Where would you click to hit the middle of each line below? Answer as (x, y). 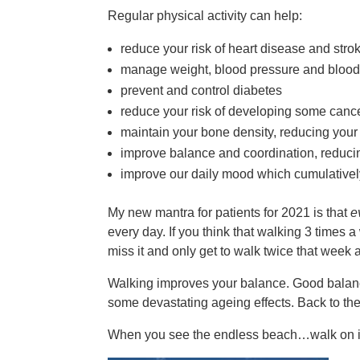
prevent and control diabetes (202, 90)
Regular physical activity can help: (205, 15)
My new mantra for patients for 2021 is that (229, 212)
